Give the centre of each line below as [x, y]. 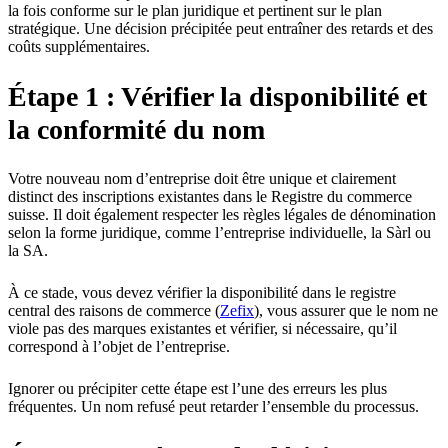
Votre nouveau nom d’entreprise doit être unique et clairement [202, 179]
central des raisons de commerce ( [114, 311]
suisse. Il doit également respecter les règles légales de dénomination [222, 215]
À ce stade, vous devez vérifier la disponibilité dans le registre [202, 293]
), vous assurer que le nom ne [346, 311]
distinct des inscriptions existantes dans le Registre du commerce [210, 197]
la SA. [28, 251]
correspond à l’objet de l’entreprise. [119, 347]
